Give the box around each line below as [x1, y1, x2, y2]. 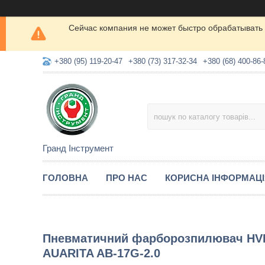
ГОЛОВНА [43, 173, 88, 183]
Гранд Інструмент [43, 143, 114, 153]
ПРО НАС [106, 173, 147, 183]
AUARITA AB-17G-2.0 [43, 247, 160, 260]
